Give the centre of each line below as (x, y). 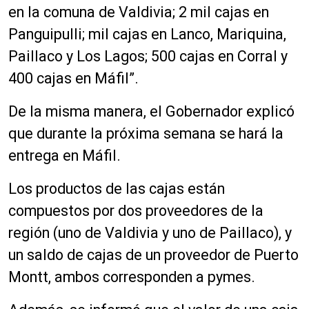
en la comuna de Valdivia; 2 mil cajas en (139, 12)
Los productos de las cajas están (117, 189)
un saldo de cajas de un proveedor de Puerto (153, 255)
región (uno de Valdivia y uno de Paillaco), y (150, 233)
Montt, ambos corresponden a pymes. (133, 277)
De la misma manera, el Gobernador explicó (151, 111)
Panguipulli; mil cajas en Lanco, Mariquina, (147, 34)
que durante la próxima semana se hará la (146, 133)
